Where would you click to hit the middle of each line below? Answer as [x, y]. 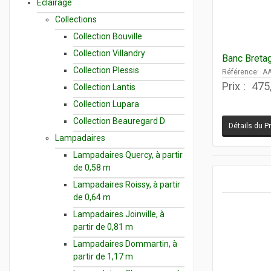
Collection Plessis [106, 70]
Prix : [235, 86]
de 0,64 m [92, 197]
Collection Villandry [109, 53]
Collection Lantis [104, 87]
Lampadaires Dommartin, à [125, 243]
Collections [76, 19]
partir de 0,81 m [103, 227]
